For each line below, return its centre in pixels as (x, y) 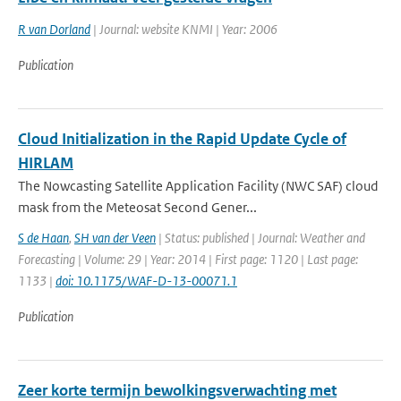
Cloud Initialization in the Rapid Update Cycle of (182, 139)
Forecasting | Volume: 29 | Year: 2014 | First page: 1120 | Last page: (188, 259)
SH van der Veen (115, 238)
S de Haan (43, 238)
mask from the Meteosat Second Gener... (137, 207)
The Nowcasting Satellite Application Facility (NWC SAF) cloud (198, 186)
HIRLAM (46, 163)
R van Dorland (54, 29)
